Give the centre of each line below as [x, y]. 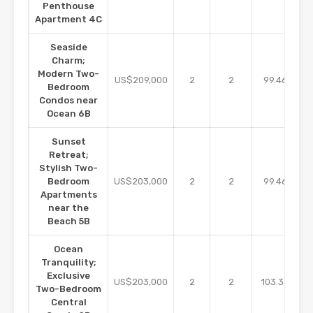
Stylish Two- [68, 168]
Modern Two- [68, 74]
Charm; [68, 61]
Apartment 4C [68, 20]
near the [68, 208]
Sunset [68, 142]
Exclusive [68, 276]
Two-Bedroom [68, 289]
